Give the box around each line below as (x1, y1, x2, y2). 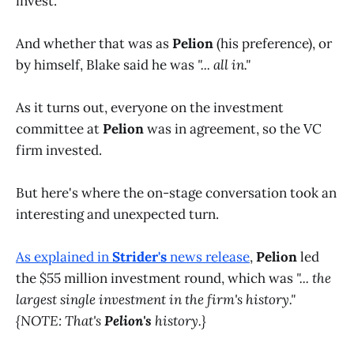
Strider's (112, 248, 167, 266)
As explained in (16, 248, 112, 266)
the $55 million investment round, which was (16, 269, 296, 288)
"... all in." (198, 55, 250, 73)
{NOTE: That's (16, 312, 104, 330)
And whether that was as (16, 34, 172, 52)
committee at (16, 120, 103, 138)
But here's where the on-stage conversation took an (16, 184, 337, 202)
